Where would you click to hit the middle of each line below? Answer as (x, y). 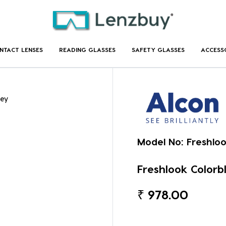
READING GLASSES (87, 49)
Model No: (160, 142)
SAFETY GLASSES (158, 49)
